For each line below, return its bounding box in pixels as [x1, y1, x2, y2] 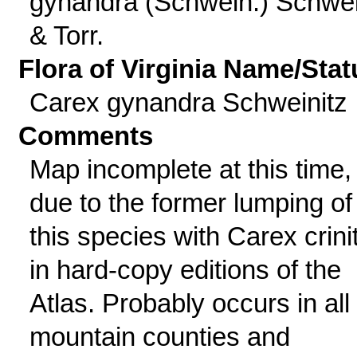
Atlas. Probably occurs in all [29, 288, 350, 318]
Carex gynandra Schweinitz [29, 88, 347, 117]
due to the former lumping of [29, 188, 352, 218]
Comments [18, 121, 154, 151]
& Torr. [29, 21, 104, 50]
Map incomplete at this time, [29, 155, 351, 184]
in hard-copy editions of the [29, 255, 341, 284]
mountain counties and [29, 322, 290, 351]
